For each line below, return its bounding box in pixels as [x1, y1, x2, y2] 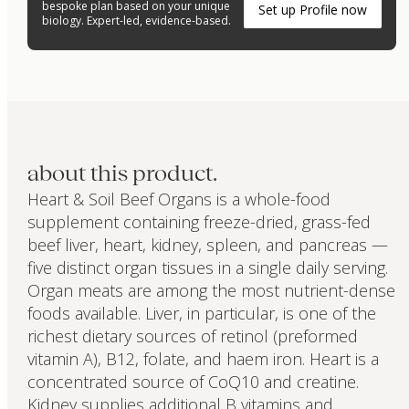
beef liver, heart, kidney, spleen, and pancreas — [26, 233, 388, 256]
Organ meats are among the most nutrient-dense [26, 278, 395, 301]
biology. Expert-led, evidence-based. [42, 12, 231, 28]
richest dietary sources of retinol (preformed [26, 324, 358, 347]
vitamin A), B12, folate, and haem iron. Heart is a [26, 347, 379, 370]
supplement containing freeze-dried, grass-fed [26, 210, 371, 233]
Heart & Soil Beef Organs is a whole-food [26, 187, 330, 210]
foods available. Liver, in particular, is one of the [26, 301, 376, 324]
